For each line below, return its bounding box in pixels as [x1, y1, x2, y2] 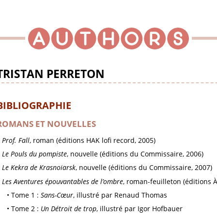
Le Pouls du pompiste [1, 149, 67, 159]
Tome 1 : [11, 190, 41, 200]
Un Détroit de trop [41, 204, 97, 214]
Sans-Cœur [41, 190, 74, 200]
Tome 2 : [11, 204, 41, 214]
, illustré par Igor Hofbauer [96, 204, 183, 214]
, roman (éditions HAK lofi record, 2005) [29, 135, 155, 145]
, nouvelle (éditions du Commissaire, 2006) [66, 149, 203, 159]
